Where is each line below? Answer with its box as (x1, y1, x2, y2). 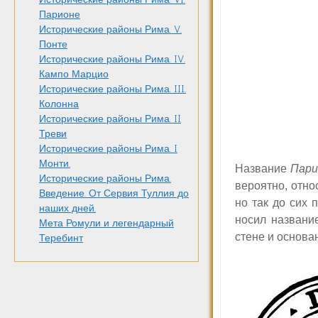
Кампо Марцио (39, 68, 109, 81)
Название (235, 162, 290, 175)
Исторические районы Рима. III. (39, 83, 186, 96)
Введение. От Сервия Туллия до (39, 187, 189, 200)
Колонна (39, 98, 79, 111)
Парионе (39, 9, 80, 21)
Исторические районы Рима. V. (39, 23, 182, 36)
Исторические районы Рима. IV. (39, 53, 185, 66)
